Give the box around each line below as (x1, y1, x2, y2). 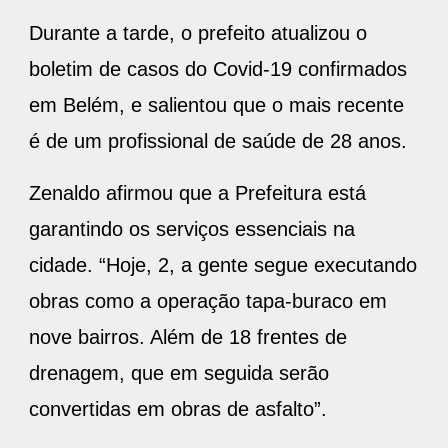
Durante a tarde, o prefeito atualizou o (29, 22, 367, 45)
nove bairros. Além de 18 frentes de (29, 326, 347, 349)
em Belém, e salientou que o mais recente (29, 94, 404, 117)
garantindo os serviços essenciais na (29, 218, 355, 241)
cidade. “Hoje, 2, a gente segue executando (29, 254, 417, 277)
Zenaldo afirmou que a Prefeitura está (29, 182, 366, 205)
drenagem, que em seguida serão (29, 362, 329, 385)
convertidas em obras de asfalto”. (29, 398, 327, 421)
